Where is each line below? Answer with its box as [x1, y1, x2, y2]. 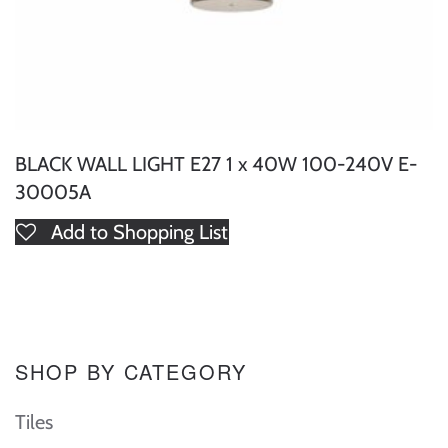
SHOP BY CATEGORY [15, 357, 247, 386]
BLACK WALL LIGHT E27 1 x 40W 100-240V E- [15, 152, 417, 176]
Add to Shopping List [51, 220, 228, 244]
